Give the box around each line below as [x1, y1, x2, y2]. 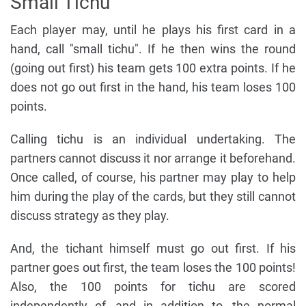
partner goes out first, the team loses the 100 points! [10, 260, 296, 275]
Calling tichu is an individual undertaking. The [10, 131, 296, 146]
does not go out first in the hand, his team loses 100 [10, 79, 296, 94]
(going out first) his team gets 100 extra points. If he [10, 60, 296, 75]
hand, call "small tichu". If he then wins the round [10, 41, 296, 56]
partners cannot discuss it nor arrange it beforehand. [10, 150, 296, 165]
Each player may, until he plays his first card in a [10, 22, 296, 37]
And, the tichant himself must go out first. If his [10, 240, 296, 255]
